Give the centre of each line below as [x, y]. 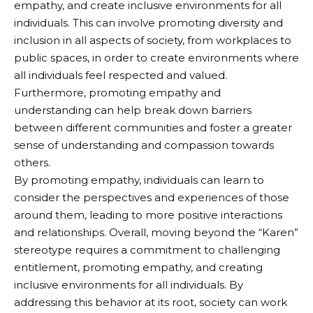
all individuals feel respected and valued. [121, 75]
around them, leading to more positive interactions [148, 214]
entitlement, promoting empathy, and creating [138, 267]
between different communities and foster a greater [153, 127]
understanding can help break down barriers [133, 110]
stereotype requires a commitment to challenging [147, 249]
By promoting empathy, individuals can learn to [139, 180]
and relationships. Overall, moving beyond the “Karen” [156, 232]
